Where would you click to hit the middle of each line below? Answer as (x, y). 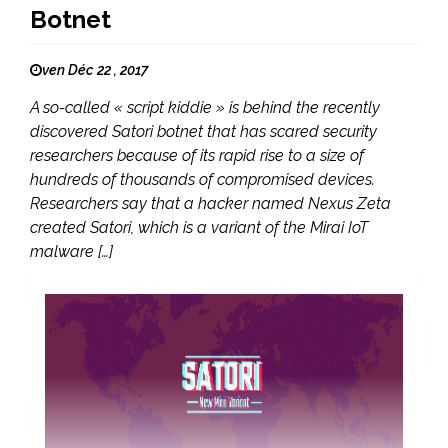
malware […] (71, 251)
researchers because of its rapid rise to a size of (197, 155)
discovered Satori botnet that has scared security (203, 131)
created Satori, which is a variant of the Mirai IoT (199, 227)
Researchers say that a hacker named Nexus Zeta (210, 203)
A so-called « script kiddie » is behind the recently (205, 107)
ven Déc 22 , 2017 (95, 69)
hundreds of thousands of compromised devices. (202, 179)
